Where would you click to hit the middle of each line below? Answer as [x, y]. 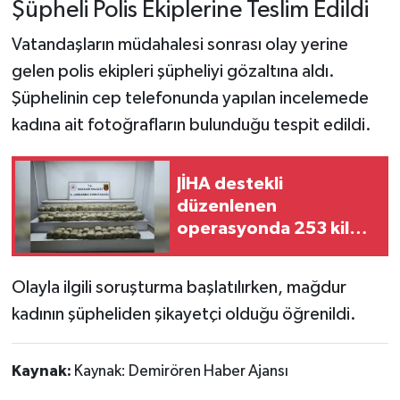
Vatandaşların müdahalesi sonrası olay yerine [179, 45]
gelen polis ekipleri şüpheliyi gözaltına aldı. [173, 72]
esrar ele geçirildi [249, 250]
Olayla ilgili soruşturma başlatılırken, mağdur [179, 288]
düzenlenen [227, 206]
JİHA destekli [230, 183]
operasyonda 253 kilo [269, 228]
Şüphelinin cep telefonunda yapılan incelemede [190, 99]
